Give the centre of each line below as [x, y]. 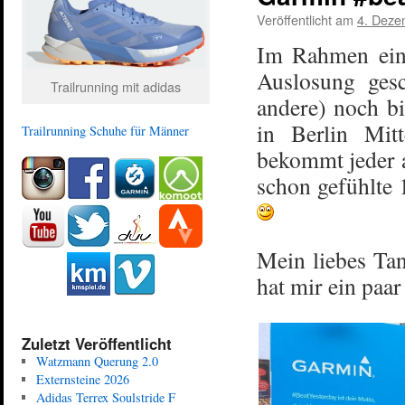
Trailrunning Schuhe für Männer [105, 130]
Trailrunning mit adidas [116, 86]
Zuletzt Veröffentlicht [97, 343]
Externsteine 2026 [82, 379]
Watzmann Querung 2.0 [97, 361]
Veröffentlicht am [305, 19]
